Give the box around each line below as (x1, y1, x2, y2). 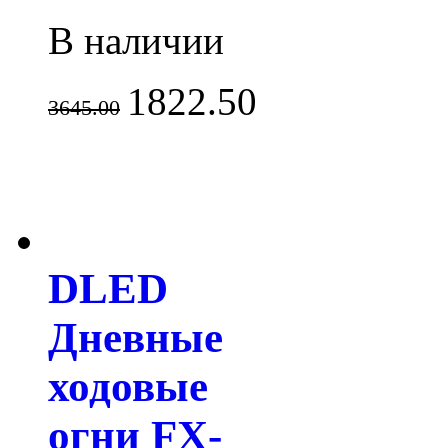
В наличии (48, 18, 224, 62)
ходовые (48, 362, 208, 410)
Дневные (48, 313, 223, 361)
